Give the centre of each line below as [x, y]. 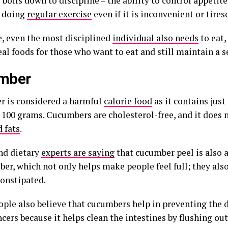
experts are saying [78, 152]
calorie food [128, 101]
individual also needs [155, 38]
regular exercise [59, 14]
